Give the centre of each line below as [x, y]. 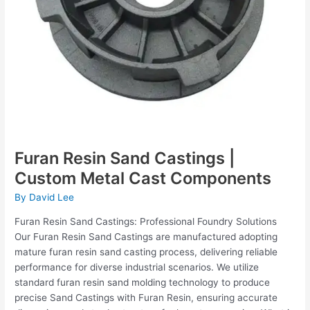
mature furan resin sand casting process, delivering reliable [146, 252]
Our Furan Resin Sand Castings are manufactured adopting [146, 236]
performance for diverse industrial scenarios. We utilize [137, 267]
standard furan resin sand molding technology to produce [143, 282]
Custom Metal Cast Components [143, 178]
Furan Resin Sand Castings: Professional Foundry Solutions [146, 221]
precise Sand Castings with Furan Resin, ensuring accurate [146, 297]
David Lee [52, 198]
